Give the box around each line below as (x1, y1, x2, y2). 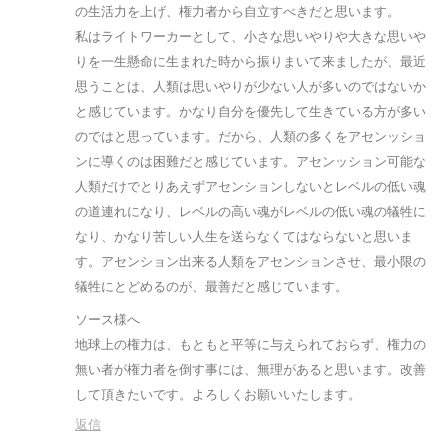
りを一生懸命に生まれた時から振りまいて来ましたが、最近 (75, 54, 426, 70)
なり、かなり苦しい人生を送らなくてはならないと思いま (75, 229, 413, 245)
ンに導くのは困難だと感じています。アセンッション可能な (75, 154, 426, 170)
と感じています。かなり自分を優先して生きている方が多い (75, 104, 426, 120)
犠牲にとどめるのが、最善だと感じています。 (75, 279, 348, 295)
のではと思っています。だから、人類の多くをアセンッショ (75, 129, 426, 145)
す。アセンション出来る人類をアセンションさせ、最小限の (75, 254, 426, 270)
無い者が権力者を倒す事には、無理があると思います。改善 (75, 362, 426, 378)
